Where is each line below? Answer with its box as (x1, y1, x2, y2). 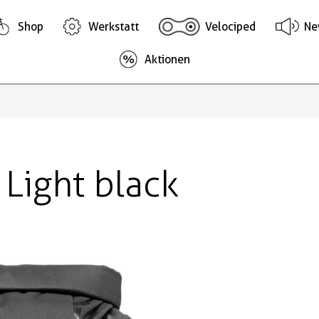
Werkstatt (88, 19, 140, 33)
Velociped (205, 19, 256, 33)
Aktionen (145, 52, 191, 66)
